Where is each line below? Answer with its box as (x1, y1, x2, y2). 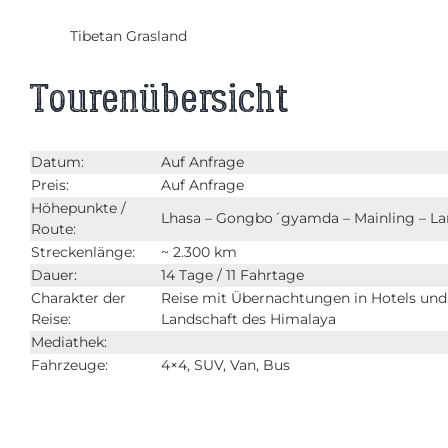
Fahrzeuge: (31, 355, 108, 374)
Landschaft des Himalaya (161, 309, 336, 328)
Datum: (31, 152, 84, 171)
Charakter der (31, 288, 126, 307)
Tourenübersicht (30, 73, 289, 125)
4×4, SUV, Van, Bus (161, 355, 290, 374)
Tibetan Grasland (70, 27, 187, 45)
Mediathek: (31, 332, 107, 351)
